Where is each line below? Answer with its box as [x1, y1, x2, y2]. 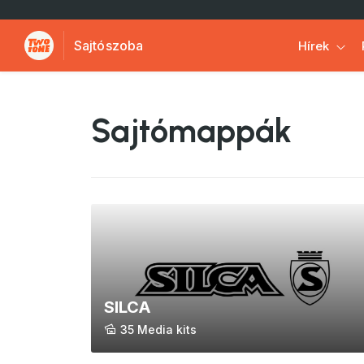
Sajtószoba [74, 37, 143, 54]
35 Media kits [120, 323, 197, 337]
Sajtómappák [91, 111, 292, 150]
